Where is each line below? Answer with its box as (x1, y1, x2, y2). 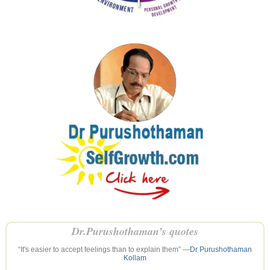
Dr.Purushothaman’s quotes (71, 223, 198, 239)
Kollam (123, 253, 146, 262)
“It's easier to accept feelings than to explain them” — (17, 245, 190, 254)
